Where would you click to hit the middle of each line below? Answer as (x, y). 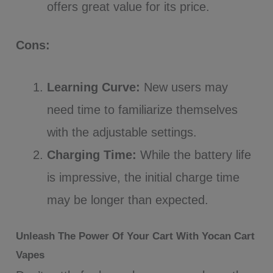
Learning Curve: (94, 87)
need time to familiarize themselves (143, 109)
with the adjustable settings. (122, 132)
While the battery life (194, 154)
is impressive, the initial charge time (144, 177)
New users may (184, 87)
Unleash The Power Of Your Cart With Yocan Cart (136, 236)
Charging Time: (92, 154)
